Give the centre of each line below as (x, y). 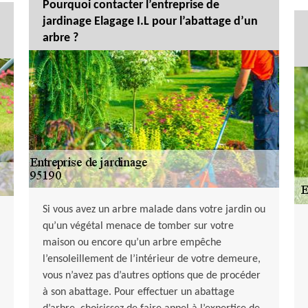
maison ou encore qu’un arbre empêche (132, 243)
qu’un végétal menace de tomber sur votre (138, 227)
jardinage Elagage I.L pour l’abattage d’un (150, 22)
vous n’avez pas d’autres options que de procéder (151, 276)
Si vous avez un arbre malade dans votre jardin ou (154, 210)
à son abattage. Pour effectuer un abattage (138, 293)
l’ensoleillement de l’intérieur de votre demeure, (151, 260)
